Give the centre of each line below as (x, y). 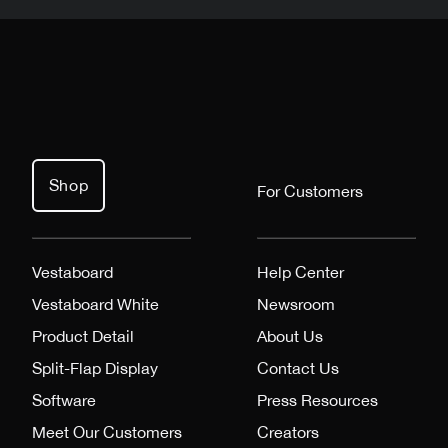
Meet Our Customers (107, 431)
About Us (290, 335)
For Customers (310, 191)
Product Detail (83, 335)
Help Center (300, 271)
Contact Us (298, 367)
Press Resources (317, 399)
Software (64, 399)
